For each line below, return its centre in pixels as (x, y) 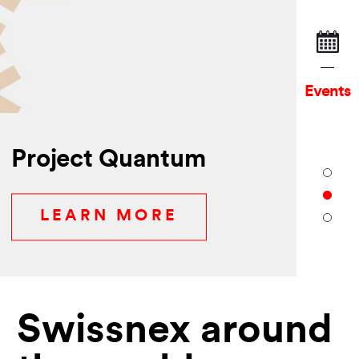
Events (328, 92)
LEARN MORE (109, 217)
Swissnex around (175, 333)
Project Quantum (109, 161)
